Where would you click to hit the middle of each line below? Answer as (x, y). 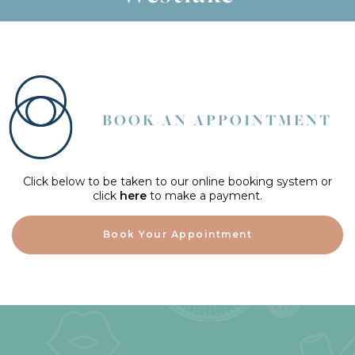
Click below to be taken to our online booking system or (177, 181)
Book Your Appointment (177, 235)
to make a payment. (204, 195)
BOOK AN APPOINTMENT (217, 119)
